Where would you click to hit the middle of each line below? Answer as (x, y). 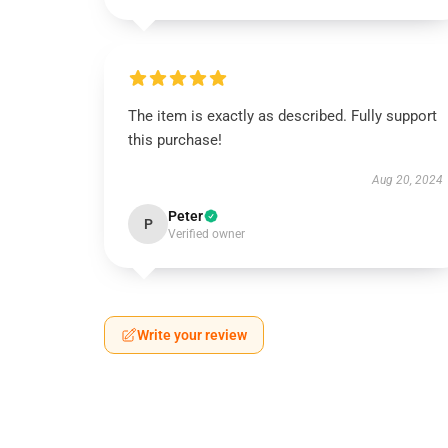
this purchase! (175, 140)
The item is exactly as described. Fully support (282, 116)
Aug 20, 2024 (407, 180)
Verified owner (206, 234)
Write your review (192, 335)
